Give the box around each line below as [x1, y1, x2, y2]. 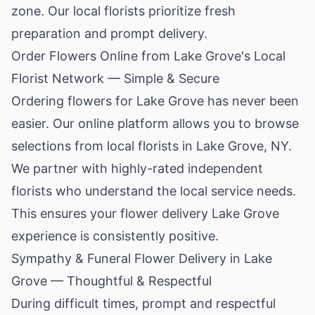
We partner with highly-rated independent [11, 160, 263, 176]
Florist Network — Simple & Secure [11, 70, 219, 86]
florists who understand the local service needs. [11, 183, 296, 198]
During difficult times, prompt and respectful [11, 295, 276, 311]
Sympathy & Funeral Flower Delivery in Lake [11, 250, 272, 266]
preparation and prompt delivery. [11, 25, 207, 41]
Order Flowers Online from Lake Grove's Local [11, 48, 285, 63]
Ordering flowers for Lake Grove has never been [11, 93, 299, 108]
